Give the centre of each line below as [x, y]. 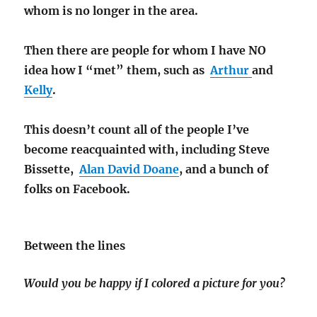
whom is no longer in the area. [116, 11]
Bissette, [52, 169]
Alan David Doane [129, 169]
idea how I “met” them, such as [117, 70]
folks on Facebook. [77, 189]
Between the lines [75, 246]
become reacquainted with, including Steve [147, 150]
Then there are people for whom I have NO [145, 51]
